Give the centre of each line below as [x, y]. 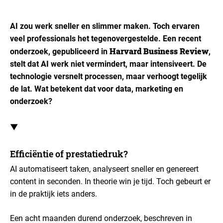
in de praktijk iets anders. [54, 194]
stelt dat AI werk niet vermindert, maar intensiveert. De [108, 64]
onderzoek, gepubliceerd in [60, 52]
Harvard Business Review [159, 51]
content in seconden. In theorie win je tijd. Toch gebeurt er [110, 181]
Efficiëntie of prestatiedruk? [69, 154]
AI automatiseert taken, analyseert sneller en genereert [104, 169]
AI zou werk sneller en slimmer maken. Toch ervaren [105, 26]
